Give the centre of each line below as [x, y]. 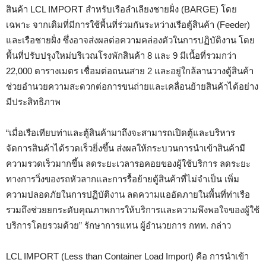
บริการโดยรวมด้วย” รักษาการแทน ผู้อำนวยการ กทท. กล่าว [118, 226]
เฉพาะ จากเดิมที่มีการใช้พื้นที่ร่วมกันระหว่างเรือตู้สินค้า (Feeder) [128, 25]
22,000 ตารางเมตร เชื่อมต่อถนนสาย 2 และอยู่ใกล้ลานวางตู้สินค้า [130, 71]
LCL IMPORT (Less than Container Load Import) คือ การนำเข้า [127, 256]
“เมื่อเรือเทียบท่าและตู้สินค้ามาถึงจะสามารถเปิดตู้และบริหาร [121, 133]
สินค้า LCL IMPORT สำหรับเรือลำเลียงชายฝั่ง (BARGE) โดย [121, 9]
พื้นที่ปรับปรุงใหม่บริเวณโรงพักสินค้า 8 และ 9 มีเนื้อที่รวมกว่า [121, 56]
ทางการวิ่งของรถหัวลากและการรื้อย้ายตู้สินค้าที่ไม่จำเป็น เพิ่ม [123, 179]
